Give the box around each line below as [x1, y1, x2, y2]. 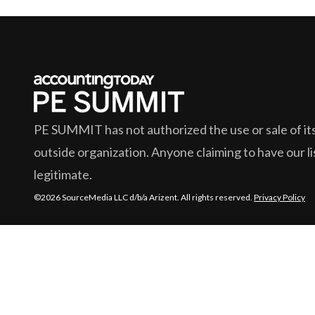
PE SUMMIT [34, 122, 103, 138]
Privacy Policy [254, 192, 305, 203]
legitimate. [34, 167, 92, 183]
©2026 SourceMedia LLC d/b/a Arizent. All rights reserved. [34, 192, 254, 203]
